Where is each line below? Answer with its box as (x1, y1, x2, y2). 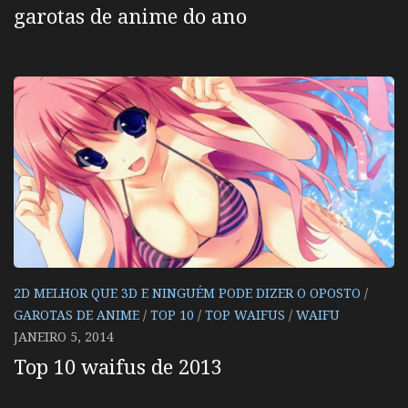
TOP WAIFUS (205, 305, 285, 323)
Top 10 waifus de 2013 (14, 352, 222, 380)
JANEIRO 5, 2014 (14, 327, 114, 345)
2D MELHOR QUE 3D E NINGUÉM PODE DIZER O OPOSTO (14, 283, 361, 301)
